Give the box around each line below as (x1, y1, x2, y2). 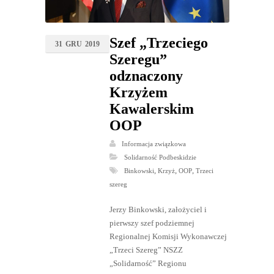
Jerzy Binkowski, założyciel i (109, 205, 207, 215)
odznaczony (109, 68, 183, 84)
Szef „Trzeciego (109, 35, 208, 51)
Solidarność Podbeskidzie (124, 154, 196, 161)
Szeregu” (109, 51, 167, 68)
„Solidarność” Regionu (109, 259, 187, 268)
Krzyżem (109, 84, 168, 101)
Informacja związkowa (121, 140, 186, 148)
